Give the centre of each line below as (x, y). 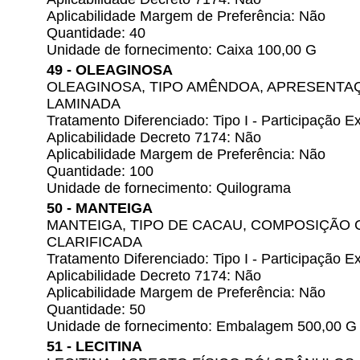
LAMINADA (84, 104)
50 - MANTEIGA (100, 208)
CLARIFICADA (94, 242)
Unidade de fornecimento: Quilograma (169, 188)
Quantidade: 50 (96, 309)
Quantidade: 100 (100, 171)
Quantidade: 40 (96, 33)
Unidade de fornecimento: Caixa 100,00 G (182, 50)
